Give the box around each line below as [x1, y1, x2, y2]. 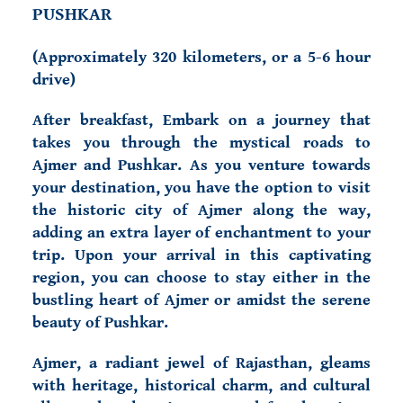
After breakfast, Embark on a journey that [32, 111, 371, 130]
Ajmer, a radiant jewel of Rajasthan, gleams [32, 354, 371, 372]
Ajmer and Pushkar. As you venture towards [32, 156, 371, 175]
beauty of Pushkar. [32, 313, 168, 332]
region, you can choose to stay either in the [32, 268, 371, 287]
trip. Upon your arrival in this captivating [32, 246, 371, 264]
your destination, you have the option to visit [32, 178, 371, 197]
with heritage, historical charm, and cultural [32, 376, 371, 395]
